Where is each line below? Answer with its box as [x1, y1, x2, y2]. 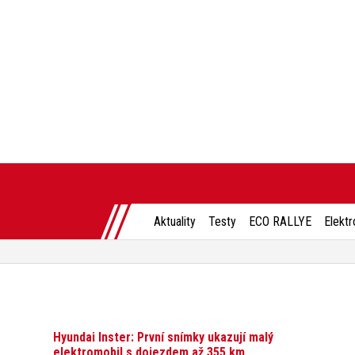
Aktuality [154, 213, 196, 229]
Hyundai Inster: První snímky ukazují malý [53, 330, 273, 345]
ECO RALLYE [249, 213, 311, 229]
